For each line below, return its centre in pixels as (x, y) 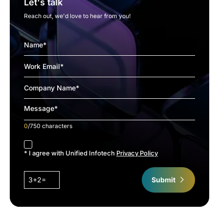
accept (34, 143)
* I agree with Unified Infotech (70, 153)
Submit (164, 180)
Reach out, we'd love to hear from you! (77, 16)
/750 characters (50, 126)
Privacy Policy (137, 153)
